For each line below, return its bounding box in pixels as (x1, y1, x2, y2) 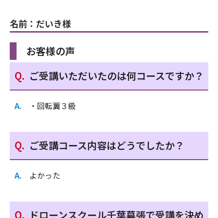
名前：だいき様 (10, 17, 71, 30)
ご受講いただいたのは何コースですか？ (29, 69, 204, 83)
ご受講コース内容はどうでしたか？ (29, 138, 184, 153)
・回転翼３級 (29, 100, 76, 112)
